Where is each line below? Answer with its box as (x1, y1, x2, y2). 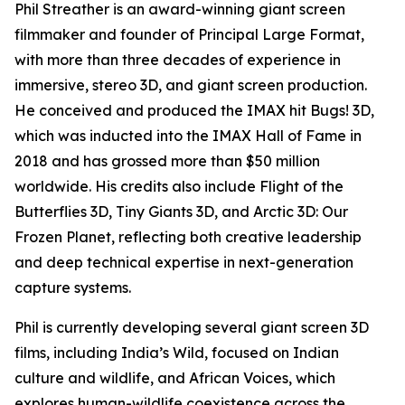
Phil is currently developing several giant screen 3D (14, 318, 369, 337)
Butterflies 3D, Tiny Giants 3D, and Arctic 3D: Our (14, 202, 348, 221)
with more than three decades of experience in (14, 51, 341, 70)
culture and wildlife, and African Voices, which (14, 369, 335, 388)
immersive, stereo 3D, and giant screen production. (14, 76, 367, 95)
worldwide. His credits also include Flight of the (14, 177, 344, 196)
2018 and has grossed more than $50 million (14, 152, 320, 171)
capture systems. (14, 278, 131, 297)
